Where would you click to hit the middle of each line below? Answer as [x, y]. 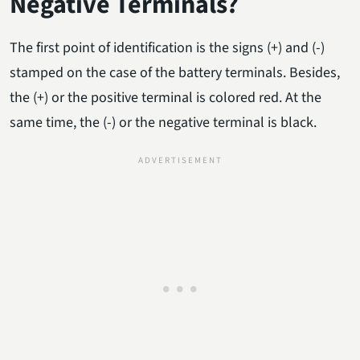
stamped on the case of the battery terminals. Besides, [175, 72]
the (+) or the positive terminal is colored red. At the [166, 97]
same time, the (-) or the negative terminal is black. [163, 122]
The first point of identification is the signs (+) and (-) [167, 47]
